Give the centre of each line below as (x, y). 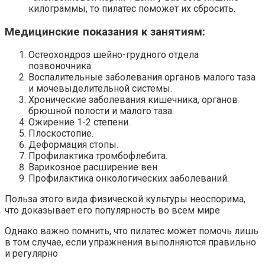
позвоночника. (61, 66)
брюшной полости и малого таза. (101, 111)
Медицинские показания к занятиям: (105, 32)
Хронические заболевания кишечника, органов (133, 100)
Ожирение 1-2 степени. (79, 122)
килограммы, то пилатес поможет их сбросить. (132, 8)
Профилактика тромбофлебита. (98, 156)
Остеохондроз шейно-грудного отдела (114, 55)
